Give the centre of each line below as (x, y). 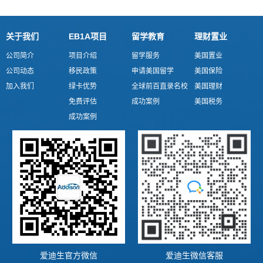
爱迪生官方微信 (69, 255)
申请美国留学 (153, 71)
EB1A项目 (88, 37)
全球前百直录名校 (160, 87)
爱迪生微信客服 (194, 255)
